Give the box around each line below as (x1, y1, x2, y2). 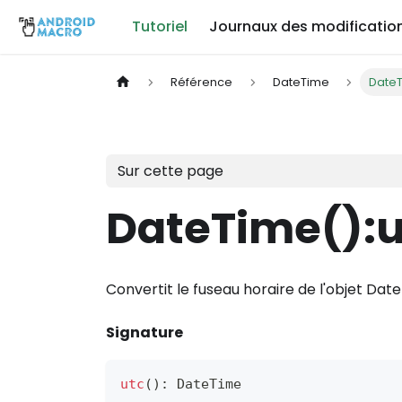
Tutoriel (132, 16, 188, 37)
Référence (170, 74, 233, 91)
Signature (106, 322, 183, 344)
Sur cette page (117, 161, 223, 181)
